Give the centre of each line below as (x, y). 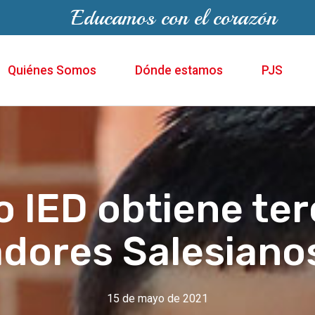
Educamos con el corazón (173, 18)
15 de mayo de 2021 (157, 298)
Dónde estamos (179, 71)
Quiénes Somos (52, 71)
